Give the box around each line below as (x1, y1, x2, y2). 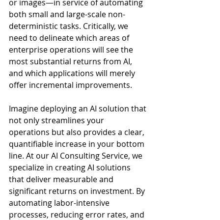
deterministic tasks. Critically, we (9, 21, 130, 31)
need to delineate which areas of (9, 32, 131, 43)
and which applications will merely (9, 68, 137, 79)
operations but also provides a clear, (9, 127, 146, 137)
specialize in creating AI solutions (9, 162, 133, 173)
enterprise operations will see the (9, 44, 135, 55)
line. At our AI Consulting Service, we (9, 150, 144, 161)
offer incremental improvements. (9, 80, 132, 90)
